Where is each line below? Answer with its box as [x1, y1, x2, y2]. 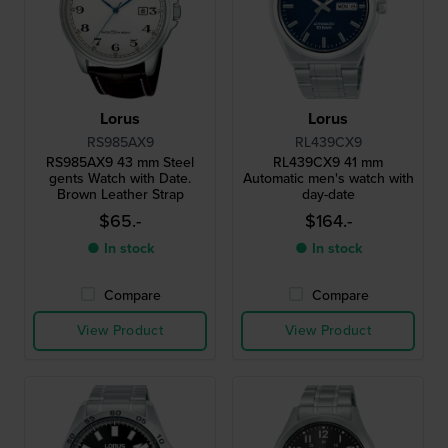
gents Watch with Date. [49, 167, 191, 189]
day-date [301, 183, 355, 205]
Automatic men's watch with [242, 167, 414, 189]
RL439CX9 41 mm [273, 151, 383, 173]
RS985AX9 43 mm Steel [46, 151, 194, 173]
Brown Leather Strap [56, 183, 184, 205]
